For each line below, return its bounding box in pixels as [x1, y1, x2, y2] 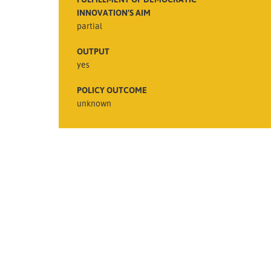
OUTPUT [77, 45, 109, 56]
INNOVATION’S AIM [77, 7, 151, 18]
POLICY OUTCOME [77, 84, 147, 95]
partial [77, 20, 102, 31]
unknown [77, 97, 111, 108]
